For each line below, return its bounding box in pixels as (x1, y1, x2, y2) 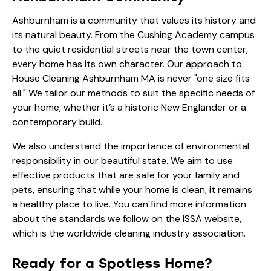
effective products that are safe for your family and (12, 168, 240, 181)
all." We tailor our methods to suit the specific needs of (12, 86, 255, 99)
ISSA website (183, 212, 240, 225)
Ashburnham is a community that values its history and (12, 13, 256, 27)
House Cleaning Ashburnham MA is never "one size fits (12, 71, 250, 85)
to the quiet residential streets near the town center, (12, 42, 248, 56)
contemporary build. (12, 115, 102, 128)
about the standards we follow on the (12, 212, 183, 225)
